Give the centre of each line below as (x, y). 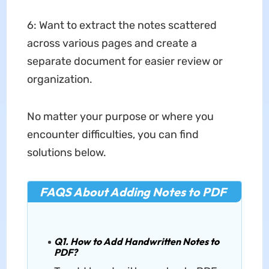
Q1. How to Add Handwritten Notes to (136, 241)
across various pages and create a (112, 43)
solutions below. (66, 152)
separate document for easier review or (125, 61)
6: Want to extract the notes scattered (122, 25)
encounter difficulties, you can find (113, 134)
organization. (59, 79)
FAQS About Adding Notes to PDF (133, 192)
